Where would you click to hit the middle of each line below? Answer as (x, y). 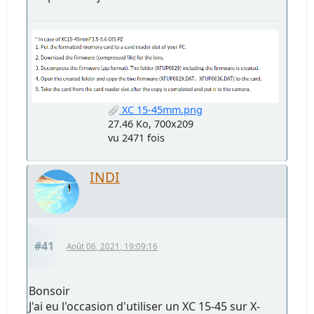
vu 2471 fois (136, 138)
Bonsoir (50, 291)
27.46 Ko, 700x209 (151, 124)
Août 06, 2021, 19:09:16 (112, 247)
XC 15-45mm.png (161, 110)
